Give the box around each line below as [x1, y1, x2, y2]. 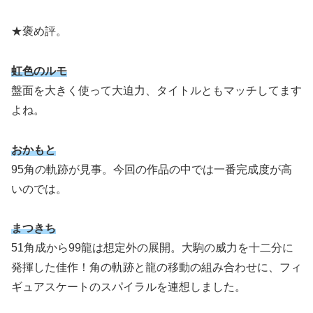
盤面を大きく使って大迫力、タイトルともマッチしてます [11, 84, 302, 96]
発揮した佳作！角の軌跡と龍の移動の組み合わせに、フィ [11, 261, 302, 274]
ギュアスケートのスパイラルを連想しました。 [11, 281, 246, 293]
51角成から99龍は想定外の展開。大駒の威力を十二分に [11, 242, 293, 254]
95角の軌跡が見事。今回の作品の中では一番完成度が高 [11, 163, 292, 175]
